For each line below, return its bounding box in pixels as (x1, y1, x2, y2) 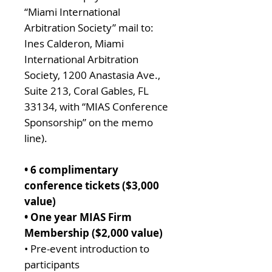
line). (24, 131, 50, 145)
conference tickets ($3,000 (24, 178, 159, 192)
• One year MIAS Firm (24, 210, 132, 224)
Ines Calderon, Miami (24, 36, 124, 50)
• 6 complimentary (24, 163, 118, 177)
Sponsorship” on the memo (24, 115, 153, 129)
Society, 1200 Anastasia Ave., (24, 68, 160, 82)
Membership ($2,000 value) (24, 226, 163, 240)
